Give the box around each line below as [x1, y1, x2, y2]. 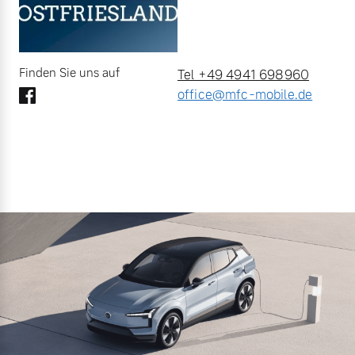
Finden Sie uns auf [19, 65, 120, 80]
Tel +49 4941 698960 [177, 67, 310, 83]
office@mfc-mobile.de [177, 86, 313, 103]
